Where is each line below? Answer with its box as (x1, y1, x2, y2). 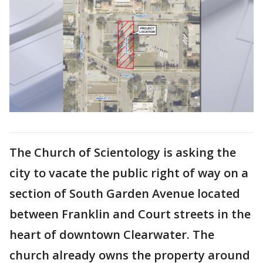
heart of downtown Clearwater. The (9, 226, 214, 242)
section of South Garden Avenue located (9, 185, 240, 201)
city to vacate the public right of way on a (9, 164, 248, 181)
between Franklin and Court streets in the (9, 205, 251, 222)
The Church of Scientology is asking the (9, 144, 236, 160)
